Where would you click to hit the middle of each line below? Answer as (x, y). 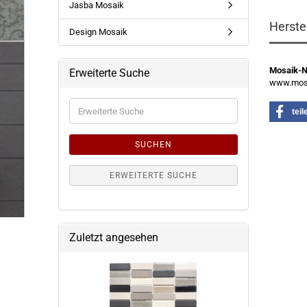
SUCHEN (153, 145)
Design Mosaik (98, 32)
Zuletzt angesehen (113, 237)
